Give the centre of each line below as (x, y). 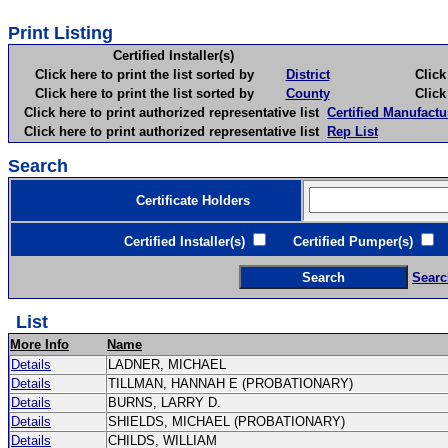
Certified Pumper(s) (343, 241)
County (307, 93)
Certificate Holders (131, 200)
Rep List (352, 131)
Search (38, 166)
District (307, 74)
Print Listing (60, 33)
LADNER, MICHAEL (171, 364)
